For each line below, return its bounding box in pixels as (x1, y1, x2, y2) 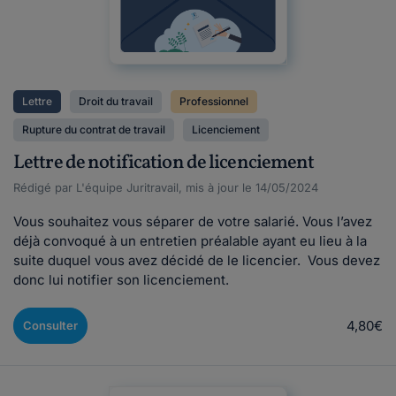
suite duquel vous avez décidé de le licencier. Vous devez (13, 252, 380, 269)
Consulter (23, 318, 78, 332)
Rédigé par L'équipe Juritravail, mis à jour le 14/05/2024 (13, 180, 318, 194)
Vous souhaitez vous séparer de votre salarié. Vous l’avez (13, 213, 372, 230)
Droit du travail (79, 95, 153, 108)
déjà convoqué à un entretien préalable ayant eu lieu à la (13, 232, 367, 249)
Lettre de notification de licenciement (13, 149, 315, 177)
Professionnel (179, 95, 248, 108)
